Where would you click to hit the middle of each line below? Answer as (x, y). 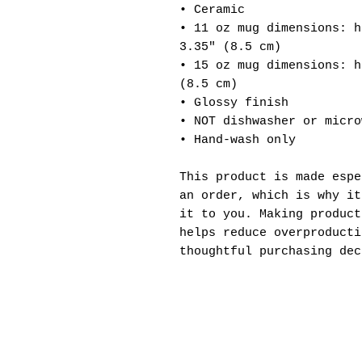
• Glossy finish (234, 103)
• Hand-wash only (238, 140)
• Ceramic (212, 10)
